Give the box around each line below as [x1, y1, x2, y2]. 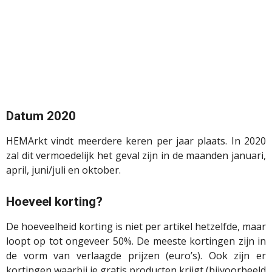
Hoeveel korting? [6, 194, 103, 209]
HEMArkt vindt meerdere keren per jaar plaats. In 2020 [6, 134, 266, 148]
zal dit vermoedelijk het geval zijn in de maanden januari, [6, 149, 266, 163]
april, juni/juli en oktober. [6, 163, 121, 177]
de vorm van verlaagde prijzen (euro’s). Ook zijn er [6, 249, 266, 263]
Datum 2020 [6, 109, 76, 124]
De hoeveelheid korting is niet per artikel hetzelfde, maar [6, 220, 266, 234]
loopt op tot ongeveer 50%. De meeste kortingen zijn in [6, 234, 266, 248]
